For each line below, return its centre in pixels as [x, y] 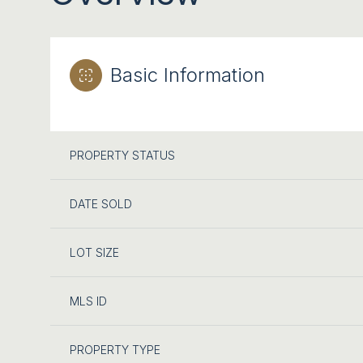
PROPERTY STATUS [122, 155]
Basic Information [188, 75]
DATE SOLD [101, 203]
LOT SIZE [94, 252]
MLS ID [88, 301]
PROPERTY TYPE [115, 349]
